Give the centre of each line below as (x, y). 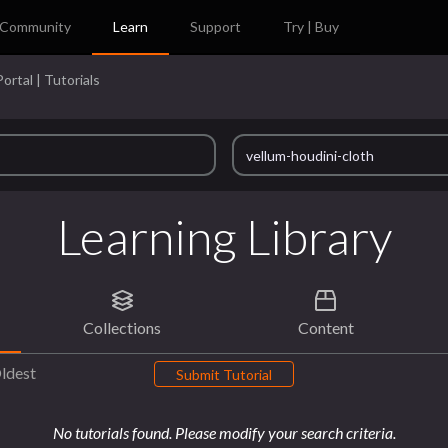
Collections (122, 327)
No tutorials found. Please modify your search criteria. (224, 433)
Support (216, 26)
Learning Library (224, 236)
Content (325, 327)
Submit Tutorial (224, 374)
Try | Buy (311, 26)
